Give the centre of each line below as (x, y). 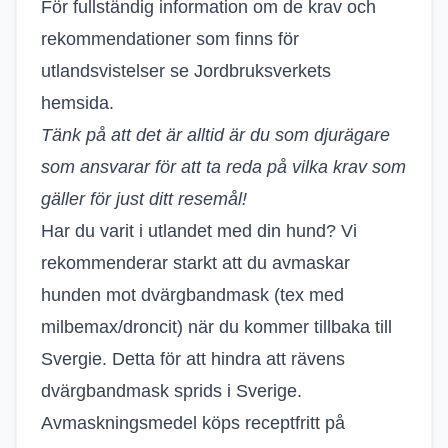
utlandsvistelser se (117, 71)
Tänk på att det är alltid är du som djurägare (215, 135)
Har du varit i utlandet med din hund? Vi (199, 231)
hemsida (75, 103)
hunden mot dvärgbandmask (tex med (192, 295)
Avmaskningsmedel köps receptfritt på (193, 423)
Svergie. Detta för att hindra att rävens (193, 359)
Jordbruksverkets (262, 71)
